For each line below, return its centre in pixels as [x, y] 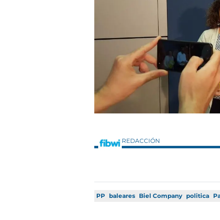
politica [198, 195]
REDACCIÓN [142, 140]
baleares [122, 195]
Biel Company [161, 195]
